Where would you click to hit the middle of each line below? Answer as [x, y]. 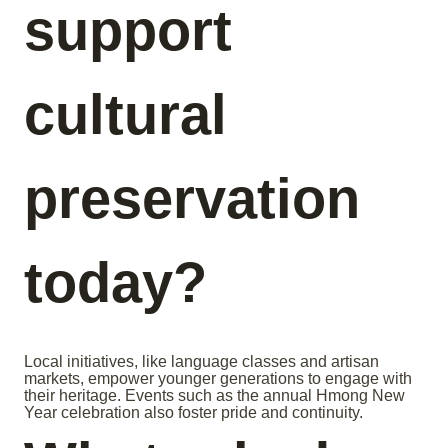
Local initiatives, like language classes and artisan [201, 362]
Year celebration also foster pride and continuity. [193, 413]
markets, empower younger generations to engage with [218, 379]
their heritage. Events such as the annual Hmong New [214, 396]
